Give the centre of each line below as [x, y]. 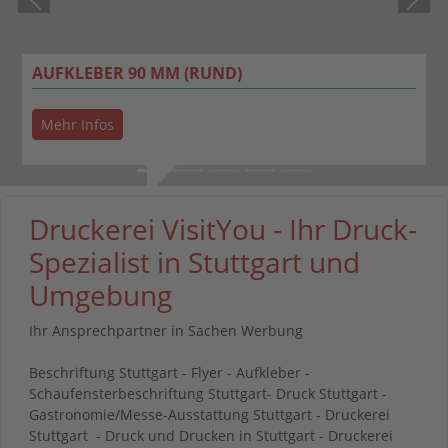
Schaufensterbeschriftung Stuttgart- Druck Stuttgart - [208, 393]
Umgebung [100, 294]
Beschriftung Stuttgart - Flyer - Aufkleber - [169, 372]
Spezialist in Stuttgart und [194, 261]
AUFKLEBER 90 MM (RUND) [137, 72]
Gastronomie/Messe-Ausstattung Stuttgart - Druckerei [209, 414]
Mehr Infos [78, 124]
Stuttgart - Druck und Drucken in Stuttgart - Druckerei [211, 435]
